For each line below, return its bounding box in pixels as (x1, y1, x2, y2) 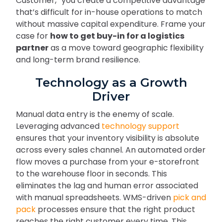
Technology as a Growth (35, 75, 187, 90)
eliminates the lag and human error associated (16, 179, 198, 191)
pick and (173, 191, 206, 203)
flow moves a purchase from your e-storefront (16, 156, 199, 167)
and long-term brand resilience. (16, 54, 140, 65)
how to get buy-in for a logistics (50, 30, 184, 42)
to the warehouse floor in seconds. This (16, 167, 167, 179)
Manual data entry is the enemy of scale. (16, 108, 174, 120)
